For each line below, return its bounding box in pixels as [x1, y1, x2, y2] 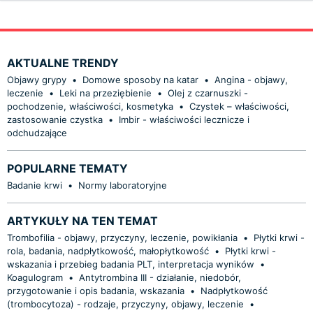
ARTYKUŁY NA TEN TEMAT [7, 213, 158, 228]
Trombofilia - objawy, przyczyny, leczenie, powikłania [7, 231, 238, 243]
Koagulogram [7, 271, 63, 283]
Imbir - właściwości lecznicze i [119, 113, 249, 125]
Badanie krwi [7, 179, 62, 191]
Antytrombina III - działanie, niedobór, [79, 271, 241, 283]
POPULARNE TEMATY [7, 161, 128, 175]
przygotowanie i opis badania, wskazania [7, 284, 184, 296]
